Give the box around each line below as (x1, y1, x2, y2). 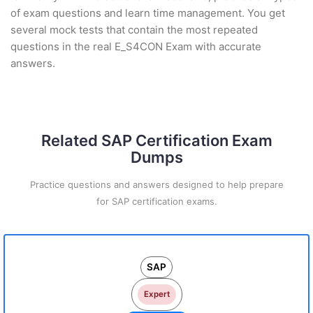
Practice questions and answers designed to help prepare (29, 179, 284, 190)
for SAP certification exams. (96, 196, 217, 207)
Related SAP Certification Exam (41, 131, 272, 150)
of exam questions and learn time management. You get (10, 6, 285, 20)
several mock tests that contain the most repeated (10, 23, 258, 36)
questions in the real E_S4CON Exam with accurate (10, 40, 261, 53)
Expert (143, 289, 170, 299)
